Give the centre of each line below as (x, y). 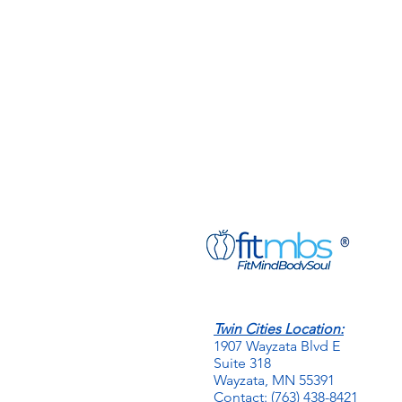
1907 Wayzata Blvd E (277, 346)
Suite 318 (242, 363)
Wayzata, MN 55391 (274, 380)
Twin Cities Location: (279, 329)
